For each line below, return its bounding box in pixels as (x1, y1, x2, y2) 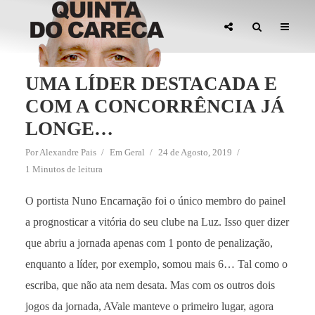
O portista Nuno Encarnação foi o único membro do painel (25, 195, 285, 207)
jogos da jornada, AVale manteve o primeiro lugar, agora (25, 300, 274, 312)
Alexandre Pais (39, 147, 96, 157)
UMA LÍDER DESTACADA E (25, 73, 277, 94)
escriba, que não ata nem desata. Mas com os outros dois (25, 279, 275, 291)
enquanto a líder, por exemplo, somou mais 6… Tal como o (25, 258, 288, 270)
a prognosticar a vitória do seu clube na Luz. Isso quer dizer (25, 216, 289, 228)
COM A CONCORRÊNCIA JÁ (25, 96, 285, 117)
